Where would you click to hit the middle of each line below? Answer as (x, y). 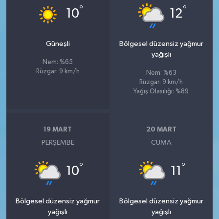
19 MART (58, 129)
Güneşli (58, 44)
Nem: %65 (58, 63)
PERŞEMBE (58, 143)
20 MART (161, 129)
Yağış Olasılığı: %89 (161, 92)
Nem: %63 (161, 73)
